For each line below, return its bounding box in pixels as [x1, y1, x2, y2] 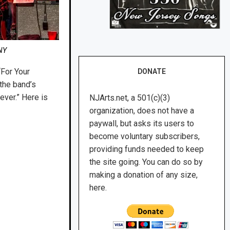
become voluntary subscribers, [89, 131, 200, 142]
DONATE [138, 67, 166, 76]
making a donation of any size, [89, 170, 198, 180]
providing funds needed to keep [89, 144, 204, 155]
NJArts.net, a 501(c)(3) [89, 93, 170, 103]
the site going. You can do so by [89, 157, 203, 167]
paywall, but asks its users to [89, 119, 195, 129]
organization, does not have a [89, 106, 195, 116]
